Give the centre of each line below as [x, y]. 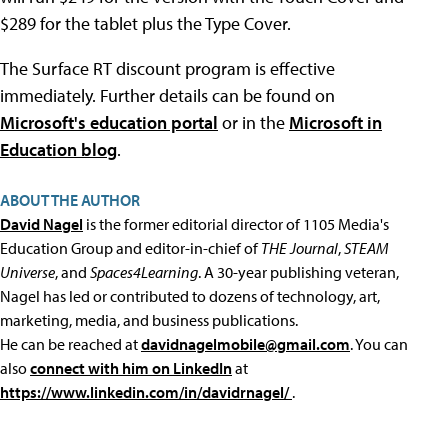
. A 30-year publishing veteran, [298, 272]
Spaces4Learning [144, 272]
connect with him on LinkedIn [131, 368]
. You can [379, 344]
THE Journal [299, 248]
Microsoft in [335, 122]
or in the [253, 122]
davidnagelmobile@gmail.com [245, 344]
